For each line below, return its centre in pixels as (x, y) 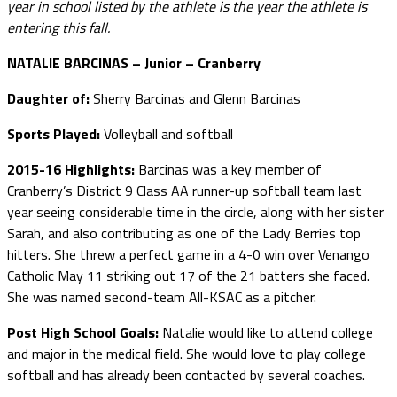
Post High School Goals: (85, 332)
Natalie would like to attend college (268, 332)
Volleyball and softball (168, 133)
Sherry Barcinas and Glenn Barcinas (197, 98)
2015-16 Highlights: (73, 169)
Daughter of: (50, 98)
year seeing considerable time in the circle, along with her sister (195, 211)
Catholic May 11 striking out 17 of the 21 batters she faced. (188, 275)
